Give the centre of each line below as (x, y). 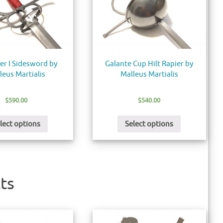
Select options (149, 124)
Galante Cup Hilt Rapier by (149, 64)
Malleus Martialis (149, 74)
